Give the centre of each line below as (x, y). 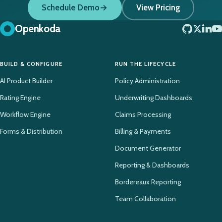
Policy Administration (147, 81)
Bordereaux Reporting (148, 182)
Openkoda (38, 28)
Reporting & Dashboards (152, 165)
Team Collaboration (145, 198)
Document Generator (148, 148)
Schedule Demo (71, 8)
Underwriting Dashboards (154, 97)
